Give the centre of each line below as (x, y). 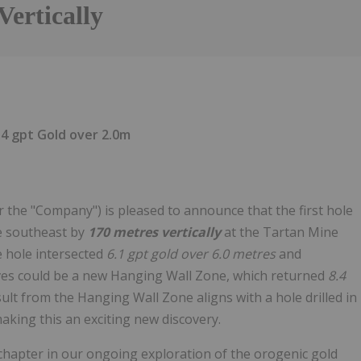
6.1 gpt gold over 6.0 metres (193, 254)
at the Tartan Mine (281, 232)
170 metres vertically (156, 232)
